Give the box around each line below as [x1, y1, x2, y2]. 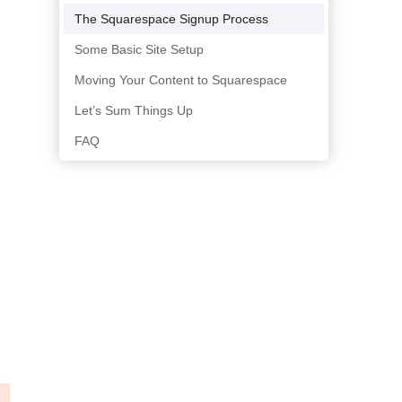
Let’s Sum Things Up [74, 103, 193, 118]
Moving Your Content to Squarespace [74, 73, 287, 88]
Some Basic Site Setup [74, 42, 204, 57]
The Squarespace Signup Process [74, 12, 268, 27]
